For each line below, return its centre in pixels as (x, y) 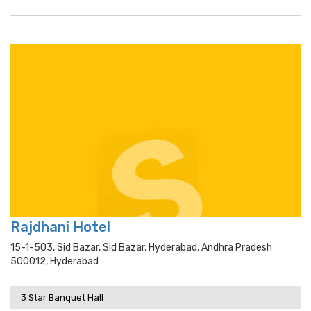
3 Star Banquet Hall (62, 297)
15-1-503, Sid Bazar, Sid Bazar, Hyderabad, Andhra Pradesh (141, 247)
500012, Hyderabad (54, 261)
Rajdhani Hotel (60, 227)
